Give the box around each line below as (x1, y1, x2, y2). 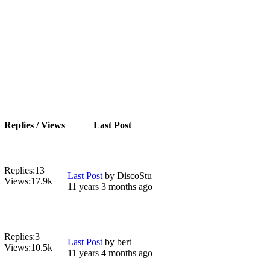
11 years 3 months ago (67, 181, 152, 192)
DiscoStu (117, 170, 152, 181)
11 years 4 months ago (67, 247, 152, 258)
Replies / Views (4, 119, 65, 130)
